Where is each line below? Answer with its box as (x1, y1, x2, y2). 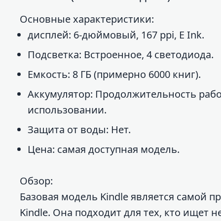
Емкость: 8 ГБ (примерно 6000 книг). (28, 67, 201, 81)
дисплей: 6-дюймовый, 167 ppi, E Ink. (28, 28, 204, 41)
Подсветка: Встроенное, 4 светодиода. (28, 47, 214, 61)
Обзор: (20, 174, 53, 187)
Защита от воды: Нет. (28, 122, 131, 136)
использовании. (28, 103, 107, 116)
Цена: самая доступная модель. (28, 142, 180, 156)
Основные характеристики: (20, 12, 154, 26)
